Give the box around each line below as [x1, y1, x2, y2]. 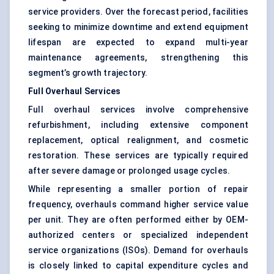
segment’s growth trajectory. [28, 68, 148, 78]
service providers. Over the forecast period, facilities [28, 7, 249, 17]
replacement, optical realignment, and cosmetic [28, 135, 248, 146]
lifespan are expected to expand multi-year [28, 37, 248, 48]
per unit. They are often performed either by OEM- [28, 215, 248, 225]
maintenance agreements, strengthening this [28, 53, 248, 63]
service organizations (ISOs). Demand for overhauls [28, 245, 248, 256]
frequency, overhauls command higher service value [28, 199, 248, 210]
